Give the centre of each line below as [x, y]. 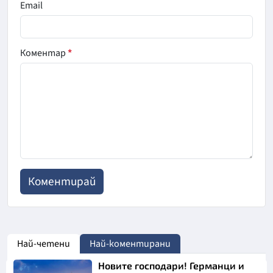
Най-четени [44, 244]
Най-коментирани [130, 244]
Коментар [44, 53]
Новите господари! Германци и [172, 266]
